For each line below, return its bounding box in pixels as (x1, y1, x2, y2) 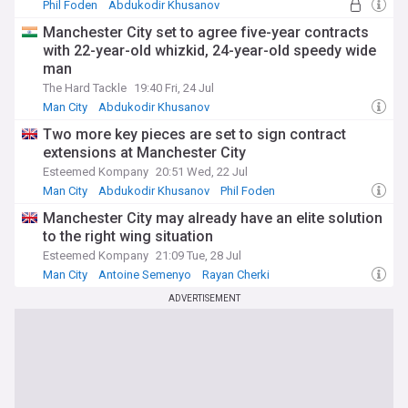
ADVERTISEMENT (168, 293, 240, 303)
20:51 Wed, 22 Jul (156, 165, 248, 178)
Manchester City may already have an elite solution (43, 209, 382, 227)
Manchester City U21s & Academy (46, 115, 224, 128)
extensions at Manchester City (43, 144, 246, 161)
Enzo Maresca (46, 13, 121, 26)
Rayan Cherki (202, 268, 270, 281)
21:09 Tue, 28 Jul (156, 249, 241, 262)
